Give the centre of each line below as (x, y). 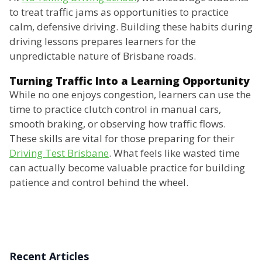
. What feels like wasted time (174, 153)
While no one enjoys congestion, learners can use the (130, 95)
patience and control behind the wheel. (99, 182)
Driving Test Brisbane (59, 153)
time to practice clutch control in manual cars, (115, 109)
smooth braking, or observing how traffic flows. (118, 124)
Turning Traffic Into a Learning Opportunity (130, 81)
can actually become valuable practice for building (127, 168)
